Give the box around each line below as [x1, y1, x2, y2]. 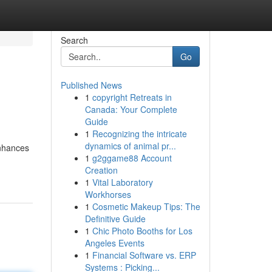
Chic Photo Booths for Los [92, 225, 192, 237]
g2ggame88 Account [92, 152, 172, 164]
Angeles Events [84, 237, 144, 249]
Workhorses [84, 188, 131, 200]
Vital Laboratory [92, 176, 153, 188]
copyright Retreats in [92, 91, 172, 103]
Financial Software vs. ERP [92, 249, 196, 261]
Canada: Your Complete [84, 103, 177, 115]
